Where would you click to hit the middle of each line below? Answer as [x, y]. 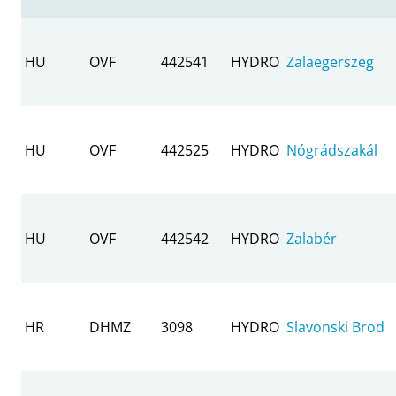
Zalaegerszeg [330, 61]
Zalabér [312, 238]
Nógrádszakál [332, 150]
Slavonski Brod [335, 327]
